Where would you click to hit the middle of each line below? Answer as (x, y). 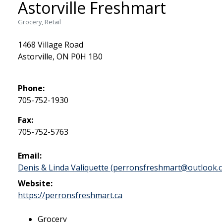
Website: (35, 184)
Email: (30, 156)
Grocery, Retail (39, 22)
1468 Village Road (51, 45)
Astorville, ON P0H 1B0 (60, 57)
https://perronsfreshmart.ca (70, 195)
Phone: (31, 88)
